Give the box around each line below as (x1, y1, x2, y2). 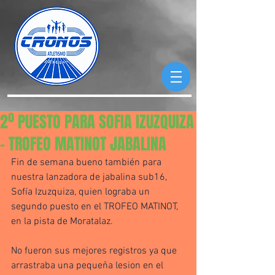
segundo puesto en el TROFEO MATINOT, (11, 201, 180, 213)
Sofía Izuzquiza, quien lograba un (11, 186, 152, 198)
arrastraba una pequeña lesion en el (11, 260, 166, 272)
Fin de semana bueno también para (11, 157, 164, 169)
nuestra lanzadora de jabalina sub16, (11, 171, 169, 184)
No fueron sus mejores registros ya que (11, 245, 179, 257)
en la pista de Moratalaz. (11, 215, 113, 228)
